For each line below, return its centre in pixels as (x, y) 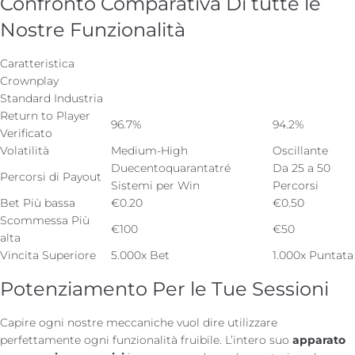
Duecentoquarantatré (171, 168)
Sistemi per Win (155, 185)
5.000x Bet (140, 255)
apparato (319, 340)
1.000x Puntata (313, 255)
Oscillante (300, 150)
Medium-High (149, 150)
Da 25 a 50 (302, 168)
